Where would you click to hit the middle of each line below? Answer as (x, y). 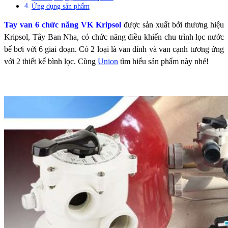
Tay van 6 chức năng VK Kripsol (63, 25)
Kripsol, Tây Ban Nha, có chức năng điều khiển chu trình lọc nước (114, 37)
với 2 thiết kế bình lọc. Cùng (51, 62)
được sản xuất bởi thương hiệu (173, 25)
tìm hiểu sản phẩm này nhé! (163, 62)
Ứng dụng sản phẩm (60, 6)
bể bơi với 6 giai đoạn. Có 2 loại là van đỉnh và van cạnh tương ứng (114, 49)
